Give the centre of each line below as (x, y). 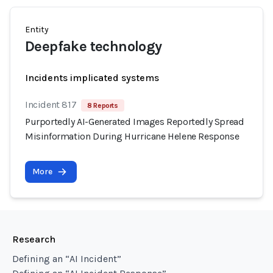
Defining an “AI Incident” (67, 259)
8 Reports (103, 105)
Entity (37, 30)
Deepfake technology (94, 46)
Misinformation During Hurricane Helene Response (132, 136)
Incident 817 (51, 105)
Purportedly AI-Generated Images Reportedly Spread (135, 122)
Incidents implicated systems (92, 78)
